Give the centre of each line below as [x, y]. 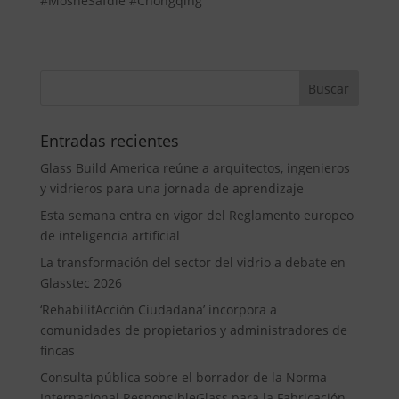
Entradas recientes [109, 140]
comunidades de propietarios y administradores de [193, 330]
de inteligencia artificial [110, 235]
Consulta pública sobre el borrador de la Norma [183, 377]
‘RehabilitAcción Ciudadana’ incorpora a [158, 309]
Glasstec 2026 [81, 282]
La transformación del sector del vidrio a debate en [192, 262]
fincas [57, 350]
